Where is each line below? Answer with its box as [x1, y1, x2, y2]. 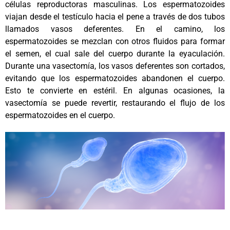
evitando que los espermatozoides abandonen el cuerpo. [5, 73, 225, 84]
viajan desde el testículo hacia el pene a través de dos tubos [5, 12, 225, 22]
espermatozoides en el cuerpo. [5, 110, 115, 121]
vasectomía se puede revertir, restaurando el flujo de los [5, 98, 225, 108]
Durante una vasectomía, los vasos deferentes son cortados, [5, 61, 225, 71]
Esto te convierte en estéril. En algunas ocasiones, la [5, 86, 225, 96]
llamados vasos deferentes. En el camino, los [5, 24, 225, 34]
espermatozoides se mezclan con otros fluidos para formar [5, 36, 225, 47]
